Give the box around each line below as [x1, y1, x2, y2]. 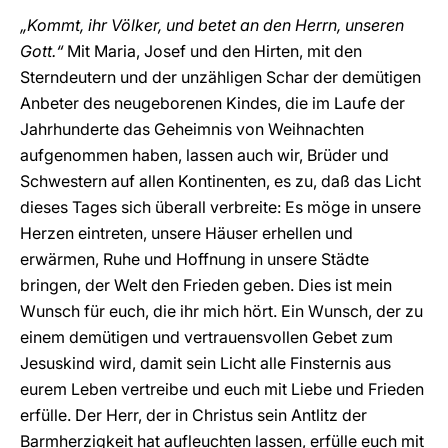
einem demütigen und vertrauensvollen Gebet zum [20, 327, 393, 347]
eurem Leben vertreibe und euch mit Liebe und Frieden [20, 379, 424, 399]
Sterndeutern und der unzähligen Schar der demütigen [20, 67, 421, 87]
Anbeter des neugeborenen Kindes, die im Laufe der [20, 93, 405, 113]
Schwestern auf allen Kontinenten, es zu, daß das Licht [20, 171, 421, 191]
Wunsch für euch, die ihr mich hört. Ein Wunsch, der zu [20, 301, 423, 321]
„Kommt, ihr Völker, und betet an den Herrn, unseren [20, 15, 404, 35]
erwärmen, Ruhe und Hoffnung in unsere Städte [20, 249, 369, 269]
